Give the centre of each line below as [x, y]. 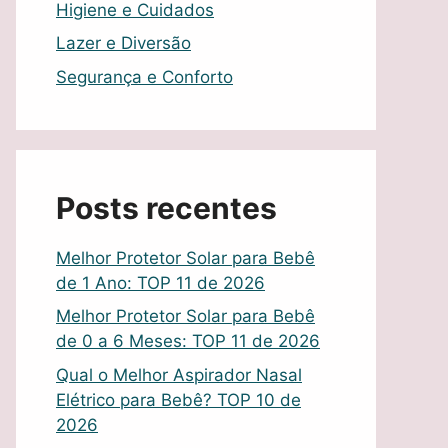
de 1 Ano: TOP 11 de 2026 [160, 282]
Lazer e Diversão [123, 43]
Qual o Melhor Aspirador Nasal [179, 374]
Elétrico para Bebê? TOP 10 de [178, 399]
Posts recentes [166, 207]
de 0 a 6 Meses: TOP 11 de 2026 [188, 341]
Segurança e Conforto [144, 76]
